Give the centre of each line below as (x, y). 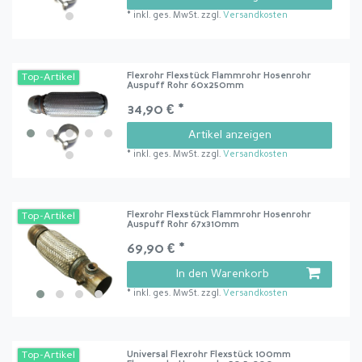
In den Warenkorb (223, 274)
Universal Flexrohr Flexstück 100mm (209, 355)
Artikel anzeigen (229, 135)
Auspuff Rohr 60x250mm (186, 86)
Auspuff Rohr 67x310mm (183, 225)
